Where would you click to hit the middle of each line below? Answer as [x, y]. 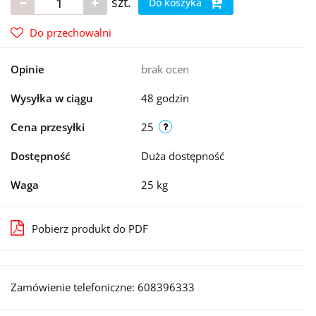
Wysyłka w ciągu [52, 98]
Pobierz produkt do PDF [90, 229]
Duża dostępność [184, 156]
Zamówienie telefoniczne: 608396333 [103, 287]
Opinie [28, 69]
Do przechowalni [71, 32]
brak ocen [165, 69]
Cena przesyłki [48, 127]
